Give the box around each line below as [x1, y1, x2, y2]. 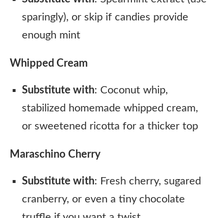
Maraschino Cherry [10, 149, 101, 160]
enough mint [22, 30, 80, 40]
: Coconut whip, [94, 85, 168, 95]
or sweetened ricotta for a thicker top [22, 121, 198, 131]
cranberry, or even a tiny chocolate [22, 194, 185, 204]
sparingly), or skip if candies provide [22, 12, 188, 22]
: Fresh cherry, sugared [94, 176, 201, 186]
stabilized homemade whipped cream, [22, 103, 198, 113]
